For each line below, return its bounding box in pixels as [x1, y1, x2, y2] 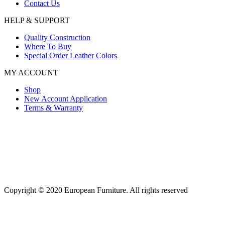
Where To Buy [24, 42, 71, 51]
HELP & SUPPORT [4, 16, 70, 25]
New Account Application [24, 94, 107, 103]
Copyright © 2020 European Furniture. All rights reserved [4, 185, 188, 194]
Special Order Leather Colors [24, 51, 117, 60]
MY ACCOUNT [4, 68, 58, 77]
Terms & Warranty [24, 103, 83, 112]
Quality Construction [24, 33, 90, 42]
